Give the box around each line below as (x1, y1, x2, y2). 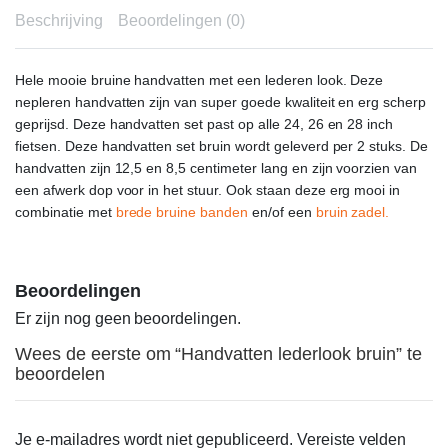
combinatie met (15, 204, 116, 220)
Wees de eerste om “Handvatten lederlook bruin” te (15, 344, 422, 364)
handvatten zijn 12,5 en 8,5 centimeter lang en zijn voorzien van (15, 160, 418, 176)
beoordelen (15, 364, 105, 384)
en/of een (248, 204, 316, 220)
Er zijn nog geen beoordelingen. (15, 310, 242, 327)
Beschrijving (15, 12, 103, 29)
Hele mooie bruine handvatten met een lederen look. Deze (15, 72, 384, 88)
